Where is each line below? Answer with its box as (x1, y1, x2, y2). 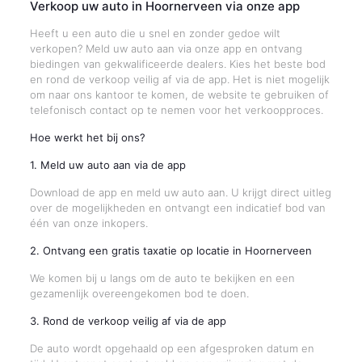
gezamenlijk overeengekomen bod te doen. (29, 287, 249, 300)
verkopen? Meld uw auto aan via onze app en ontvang (29, 42, 302, 55)
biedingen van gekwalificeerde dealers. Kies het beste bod (29, 57, 326, 70)
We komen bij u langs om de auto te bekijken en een (29, 271, 295, 284)
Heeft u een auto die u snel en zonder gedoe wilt (29, 27, 280, 40)
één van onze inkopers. (29, 217, 148, 229)
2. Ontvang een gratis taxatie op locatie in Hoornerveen (29, 244, 312, 257)
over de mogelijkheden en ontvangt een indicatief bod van (29, 201, 326, 214)
